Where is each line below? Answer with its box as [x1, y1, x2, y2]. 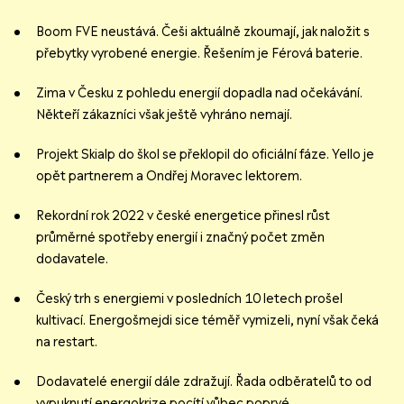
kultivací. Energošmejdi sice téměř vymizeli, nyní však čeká [36, 312, 379, 329]
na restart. [36, 334, 97, 351]
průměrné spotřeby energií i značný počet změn [36, 229, 325, 246]
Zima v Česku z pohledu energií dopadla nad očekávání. [36, 85, 363, 102]
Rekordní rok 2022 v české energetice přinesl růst [36, 207, 330, 225]
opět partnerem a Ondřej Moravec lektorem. [36, 168, 302, 185]
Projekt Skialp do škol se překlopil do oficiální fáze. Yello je [36, 146, 374, 163]
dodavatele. [36, 251, 108, 268]
